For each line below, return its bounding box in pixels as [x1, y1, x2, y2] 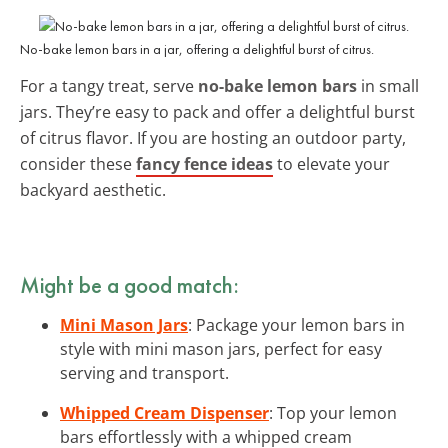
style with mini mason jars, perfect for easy [60, 337, 382, 360]
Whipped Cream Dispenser [60, 401, 269, 424]
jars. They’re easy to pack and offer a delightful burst [20, 100, 415, 123]
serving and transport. [60, 361, 229, 384]
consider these [20, 152, 136, 175]
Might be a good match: [20, 269, 239, 300]
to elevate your [273, 152, 390, 175]
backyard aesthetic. [20, 178, 166, 201]
